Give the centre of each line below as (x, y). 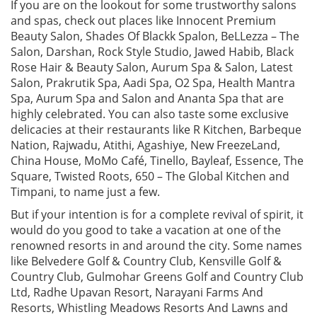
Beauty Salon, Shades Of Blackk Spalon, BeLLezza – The (155, 36)
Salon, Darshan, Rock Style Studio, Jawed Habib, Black (152, 52)
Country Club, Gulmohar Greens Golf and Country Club (157, 277)
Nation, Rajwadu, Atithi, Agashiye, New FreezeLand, (145, 145)
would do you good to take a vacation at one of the (146, 230)
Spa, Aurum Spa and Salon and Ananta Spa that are (147, 98)
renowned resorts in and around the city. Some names (156, 246)
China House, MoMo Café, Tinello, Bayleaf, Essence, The (157, 161)
